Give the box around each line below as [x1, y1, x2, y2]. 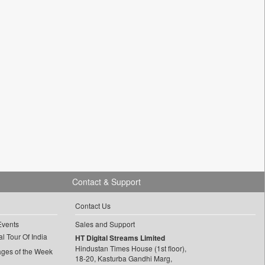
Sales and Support [75, 219, 135, 229]
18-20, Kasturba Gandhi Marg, [75, 253, 172, 263]
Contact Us [75, 201, 111, 211]
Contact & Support [72, 176, 141, 188]
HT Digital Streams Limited [75, 232, 165, 243]
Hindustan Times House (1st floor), [75, 243, 186, 253]
